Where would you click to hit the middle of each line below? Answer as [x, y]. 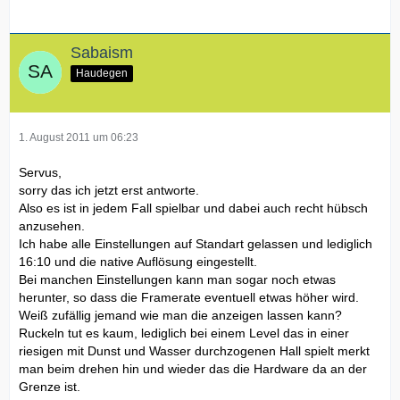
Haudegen [102, 73]
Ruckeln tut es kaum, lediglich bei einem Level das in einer [184, 333]
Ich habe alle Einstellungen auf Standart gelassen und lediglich [196, 243]
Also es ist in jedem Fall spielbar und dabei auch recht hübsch [193, 208]
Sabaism [102, 52]
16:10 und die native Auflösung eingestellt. [138, 261]
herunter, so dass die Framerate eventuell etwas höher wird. [189, 297]
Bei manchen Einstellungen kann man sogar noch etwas [177, 279]
